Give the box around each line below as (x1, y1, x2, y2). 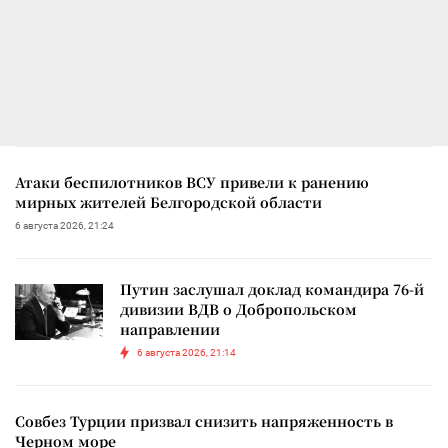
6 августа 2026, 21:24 (15, 219, 114, 231)
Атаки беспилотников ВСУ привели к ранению (15, 171, 369, 192)
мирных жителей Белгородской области (15, 191, 322, 212)
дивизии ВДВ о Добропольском (120, 298, 357, 319)
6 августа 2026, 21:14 (137, 346, 236, 358)
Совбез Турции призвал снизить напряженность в (15, 410, 393, 431)
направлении (120, 318, 220, 339)
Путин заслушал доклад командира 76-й (120, 278, 424, 299)
